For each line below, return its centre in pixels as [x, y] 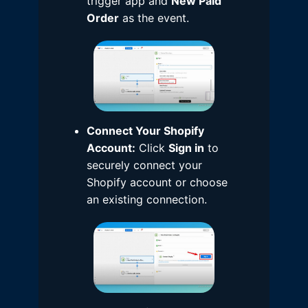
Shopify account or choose [157, 183]
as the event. [154, 18]
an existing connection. [147, 200]
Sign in [186, 148]
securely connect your [144, 165]
